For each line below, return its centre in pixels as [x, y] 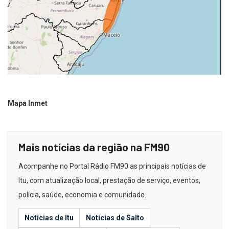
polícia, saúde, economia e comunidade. [82, 194]
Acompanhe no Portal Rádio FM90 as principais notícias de [112, 166]
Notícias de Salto [115, 217]
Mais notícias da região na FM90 [94, 147]
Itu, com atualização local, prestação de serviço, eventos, [109, 180]
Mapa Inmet [28, 103]
